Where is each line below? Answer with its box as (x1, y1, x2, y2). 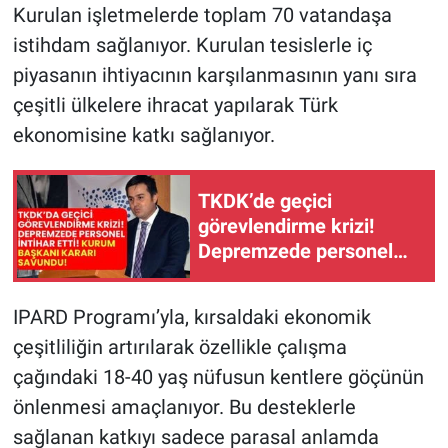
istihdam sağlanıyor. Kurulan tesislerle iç (12, 33, 372, 58)
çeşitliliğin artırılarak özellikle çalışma (12, 335, 347, 360)
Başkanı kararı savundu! (198, 288, 412, 313)
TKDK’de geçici (198, 188, 332, 213)
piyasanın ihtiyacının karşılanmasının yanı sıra (12, 63, 417, 88)
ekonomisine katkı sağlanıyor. (12, 123, 275, 148)
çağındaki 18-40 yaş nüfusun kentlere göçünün (12, 365, 424, 390)
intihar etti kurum (198, 263, 352, 288)
